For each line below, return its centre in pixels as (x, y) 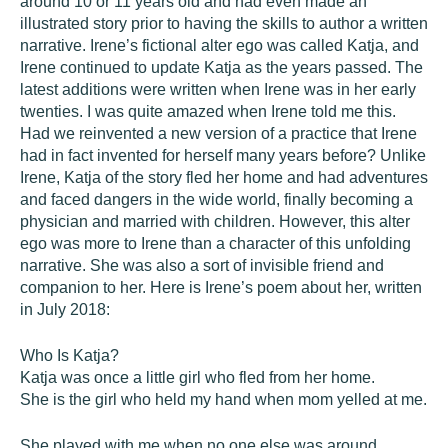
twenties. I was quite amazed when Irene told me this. (208, 111)
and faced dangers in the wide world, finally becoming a (216, 199)
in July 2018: (65, 309)
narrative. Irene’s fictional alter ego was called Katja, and (219, 45)
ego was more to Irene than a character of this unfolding (215, 243)
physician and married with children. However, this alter (215, 221)
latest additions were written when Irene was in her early (218, 89)
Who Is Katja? (69, 355)
